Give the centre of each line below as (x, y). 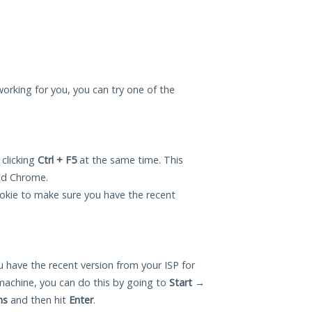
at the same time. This (130, 160)
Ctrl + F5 (57, 160)
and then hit (38, 300)
